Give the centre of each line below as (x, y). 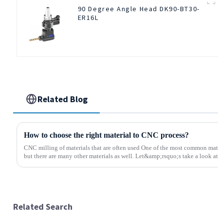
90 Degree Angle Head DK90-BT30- (139, 9)
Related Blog (63, 99)
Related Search (43, 206)
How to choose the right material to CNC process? (106, 135)
